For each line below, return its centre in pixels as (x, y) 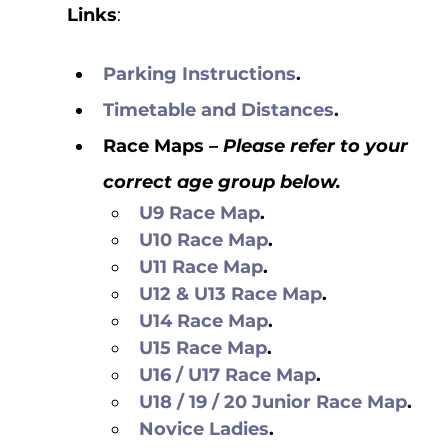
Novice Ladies (203, 428)
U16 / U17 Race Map (227, 374)
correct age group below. (221, 181)
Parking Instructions (199, 73)
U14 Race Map (203, 320)
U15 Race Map (202, 347)
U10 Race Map (203, 239)
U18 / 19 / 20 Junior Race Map (272, 401)
